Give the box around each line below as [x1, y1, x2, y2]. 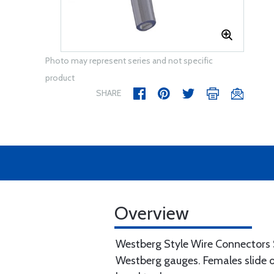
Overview [114, 202, 189, 224]
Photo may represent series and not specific [45, 55, 213, 66]
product [45, 72, 75, 83]
